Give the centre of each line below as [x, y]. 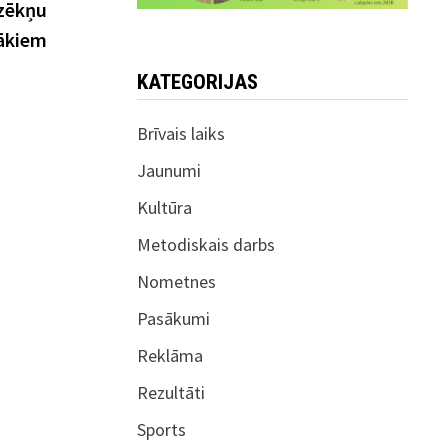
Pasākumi [174, 318]
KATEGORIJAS [198, 81]
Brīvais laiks [181, 133]
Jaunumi [169, 170]
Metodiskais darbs [206, 244]
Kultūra [165, 207]
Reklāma [170, 355]
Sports [162, 429]
